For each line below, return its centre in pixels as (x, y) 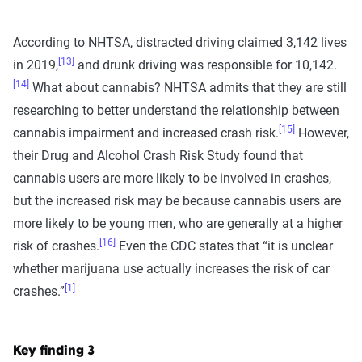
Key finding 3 (54, 351)
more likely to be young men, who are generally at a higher (178, 223)
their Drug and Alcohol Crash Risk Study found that (158, 155)
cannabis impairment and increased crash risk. (146, 133)
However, (322, 133)
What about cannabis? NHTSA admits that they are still (188, 87)
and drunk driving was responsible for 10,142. (206, 65)
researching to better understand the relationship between (176, 110)
